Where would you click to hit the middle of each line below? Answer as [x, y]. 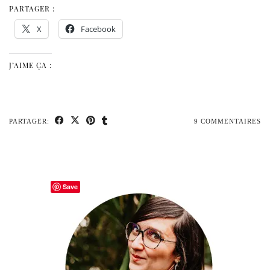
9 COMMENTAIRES [228, 121]
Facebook [98, 29]
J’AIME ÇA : [30, 65]
